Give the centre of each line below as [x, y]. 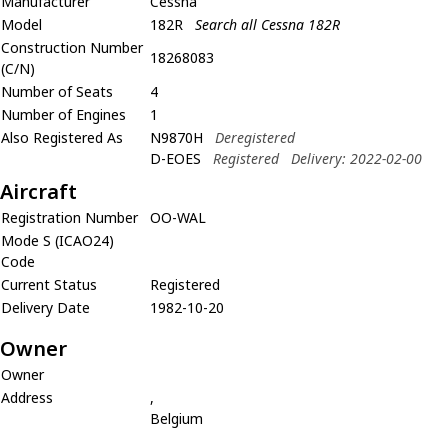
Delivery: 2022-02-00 [356, 158]
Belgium [176, 418]
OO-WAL [178, 217]
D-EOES [175, 158]
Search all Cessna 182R [267, 24]
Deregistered [255, 137]
